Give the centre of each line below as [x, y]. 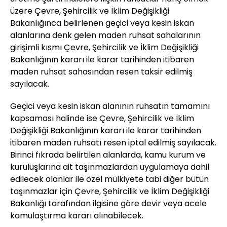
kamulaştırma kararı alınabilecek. [77, 216]
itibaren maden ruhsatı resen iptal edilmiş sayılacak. [113, 143]
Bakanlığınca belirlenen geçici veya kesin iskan [102, 23]
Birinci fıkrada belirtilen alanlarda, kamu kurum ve [108, 155]
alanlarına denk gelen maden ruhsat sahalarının [105, 35]
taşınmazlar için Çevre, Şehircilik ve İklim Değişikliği [110, 192]
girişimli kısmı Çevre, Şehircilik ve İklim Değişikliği [104, 48]
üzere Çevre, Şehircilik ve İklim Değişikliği [90, 11]
